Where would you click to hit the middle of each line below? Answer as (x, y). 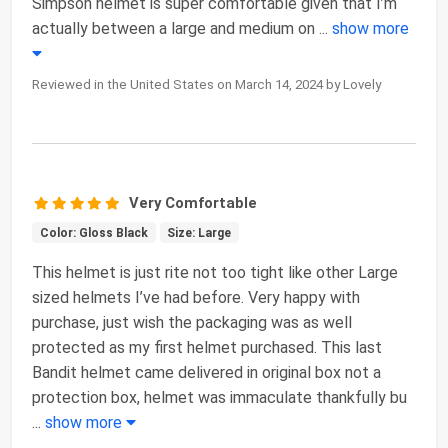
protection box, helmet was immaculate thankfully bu (219, 397)
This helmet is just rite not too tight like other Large (215, 272)
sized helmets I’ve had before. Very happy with (196, 297)
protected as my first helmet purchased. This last (207, 347)
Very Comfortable (193, 202)
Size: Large (199, 232)
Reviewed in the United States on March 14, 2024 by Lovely (206, 84)
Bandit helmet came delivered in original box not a (206, 372)
